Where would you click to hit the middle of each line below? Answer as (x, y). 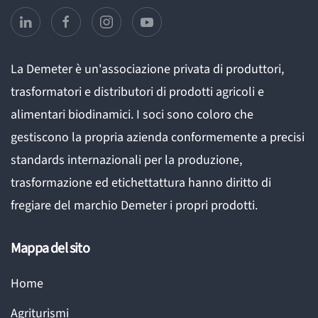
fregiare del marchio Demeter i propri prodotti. (134, 206)
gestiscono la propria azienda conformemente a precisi (158, 138)
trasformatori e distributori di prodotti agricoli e (137, 92)
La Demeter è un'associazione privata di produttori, (147, 70)
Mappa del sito (50, 249)
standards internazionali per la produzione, (126, 160)
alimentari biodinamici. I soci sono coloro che (132, 115)
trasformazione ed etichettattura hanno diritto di (141, 183)
